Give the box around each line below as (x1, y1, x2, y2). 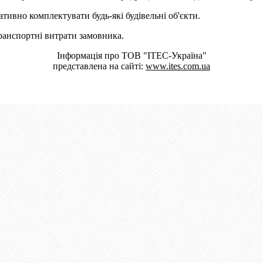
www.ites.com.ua (146, 60, 210, 71)
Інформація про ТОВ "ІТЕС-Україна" (56, 50, 207, 60)
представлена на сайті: (53, 60, 146, 71)
